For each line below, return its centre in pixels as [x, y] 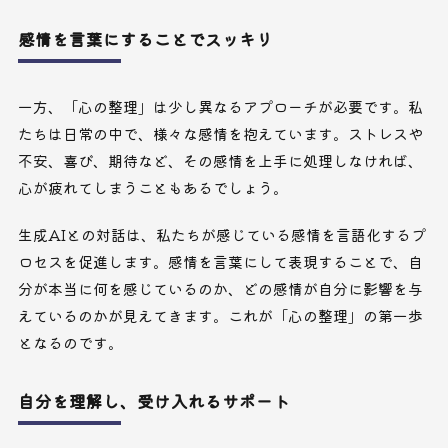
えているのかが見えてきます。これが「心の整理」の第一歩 [220, 316]
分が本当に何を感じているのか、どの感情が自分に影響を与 [220, 289]
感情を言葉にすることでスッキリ [145, 39]
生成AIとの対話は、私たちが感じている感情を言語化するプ [221, 235]
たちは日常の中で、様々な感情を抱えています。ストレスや [220, 134]
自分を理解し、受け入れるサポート [153, 401]
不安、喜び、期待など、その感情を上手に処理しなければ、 [220, 161]
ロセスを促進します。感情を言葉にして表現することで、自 [220, 262]
